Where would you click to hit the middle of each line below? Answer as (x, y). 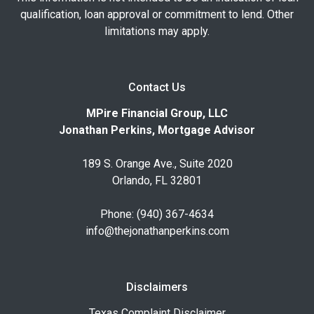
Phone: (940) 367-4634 (157, 214)
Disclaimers (157, 287)
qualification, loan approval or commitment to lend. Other (157, 14)
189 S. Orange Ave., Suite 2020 (157, 163)
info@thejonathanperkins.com (157, 231)
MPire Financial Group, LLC (157, 113)
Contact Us (157, 87)
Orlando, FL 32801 (157, 180)
